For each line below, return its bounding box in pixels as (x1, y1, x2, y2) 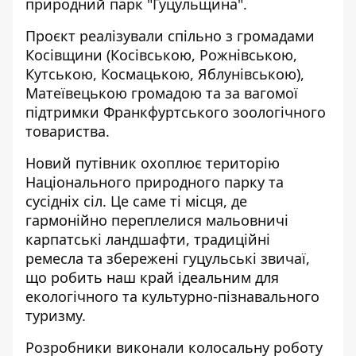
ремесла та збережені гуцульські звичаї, (25, 249, 310, 268)
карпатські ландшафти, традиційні (25, 230, 270, 249)
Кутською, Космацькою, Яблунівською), (25, 64, 304, 83)
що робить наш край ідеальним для (25, 268, 279, 287)
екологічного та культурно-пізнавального (25, 287, 319, 306)
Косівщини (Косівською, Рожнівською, (25, 45, 297, 64)
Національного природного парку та (25, 172, 284, 192)
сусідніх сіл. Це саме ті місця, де (25, 192, 247, 211)
